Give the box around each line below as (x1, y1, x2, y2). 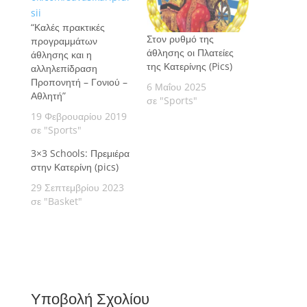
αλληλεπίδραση (30, 62, 97, 75)
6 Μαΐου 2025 (146, 79, 206, 93)
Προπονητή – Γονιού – (30, 75, 127, 89)
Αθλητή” (30, 89, 66, 103)
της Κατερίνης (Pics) (146, 59, 232, 73)
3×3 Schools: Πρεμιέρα (30, 147, 130, 160)
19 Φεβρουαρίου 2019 (30, 110, 127, 123)
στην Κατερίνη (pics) (30, 160, 119, 174)
